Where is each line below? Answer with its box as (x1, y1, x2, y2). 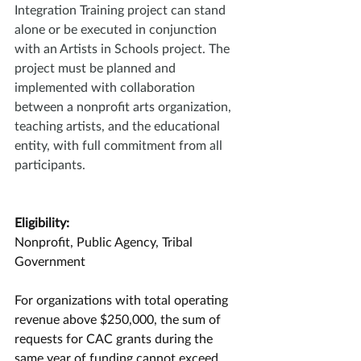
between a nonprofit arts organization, (15, 98, 234, 114)
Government (15, 253, 85, 268)
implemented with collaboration (15, 79, 198, 94)
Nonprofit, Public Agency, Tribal (15, 234, 196, 249)
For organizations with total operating (15, 292, 231, 307)
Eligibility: (15, 214, 69, 230)
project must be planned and (15, 60, 179, 75)
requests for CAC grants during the (15, 330, 216, 346)
